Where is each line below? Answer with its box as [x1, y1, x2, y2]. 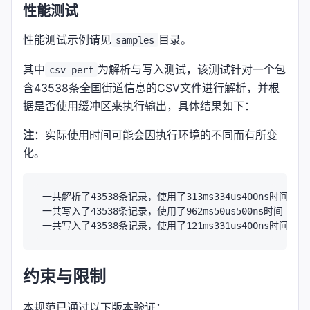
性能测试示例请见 [23, 32, 111, 46]
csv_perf [48, 64, 93, 75]
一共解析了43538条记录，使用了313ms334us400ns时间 [42, 190, 289, 202]
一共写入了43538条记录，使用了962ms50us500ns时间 [42, 205, 283, 217]
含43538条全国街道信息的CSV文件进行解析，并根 [23, 80, 280, 95]
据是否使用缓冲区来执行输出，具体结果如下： [23, 98, 255, 113]
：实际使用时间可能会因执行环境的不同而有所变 [34, 127, 277, 142]
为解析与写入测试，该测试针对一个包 [97, 62, 286, 76]
